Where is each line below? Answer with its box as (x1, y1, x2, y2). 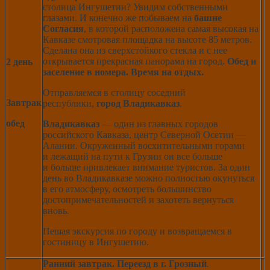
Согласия (43, 23, 84, 34)
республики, (43, 98, 96, 108)
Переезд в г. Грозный (117, 258, 207, 269)
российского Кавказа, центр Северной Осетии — (43, 129, 246, 140)
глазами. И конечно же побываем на (43, 12, 194, 23)
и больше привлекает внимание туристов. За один (43, 162, 250, 172)
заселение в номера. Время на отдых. (43, 66, 204, 77)
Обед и (227, 55, 256, 66)
